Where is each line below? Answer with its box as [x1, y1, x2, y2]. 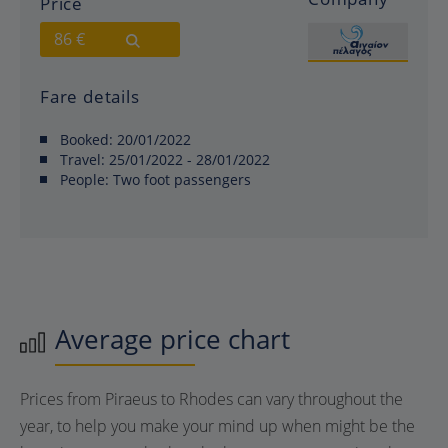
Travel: [60, 149, 109, 169]
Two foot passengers [109, 169, 251, 189]
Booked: [60, 129, 117, 149]
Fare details [40, 84, 140, 108]
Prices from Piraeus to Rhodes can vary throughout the [20, 387, 403, 410]
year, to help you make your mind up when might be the [20, 414, 415, 437]
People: [60, 169, 109, 189]
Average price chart [55, 320, 290, 357]
